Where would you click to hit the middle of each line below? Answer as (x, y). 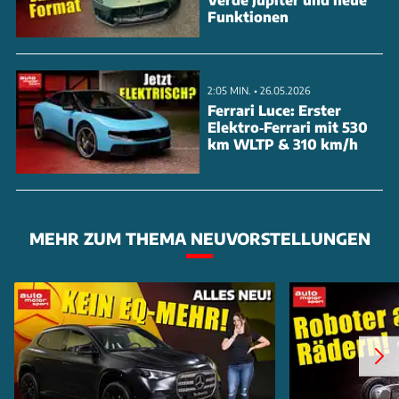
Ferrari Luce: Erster (274, 110)
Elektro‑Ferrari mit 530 (288, 126)
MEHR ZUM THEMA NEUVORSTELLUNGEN (199, 239)
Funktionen (248, 16)
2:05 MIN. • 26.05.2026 (259, 90)
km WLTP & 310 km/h (283, 143)
